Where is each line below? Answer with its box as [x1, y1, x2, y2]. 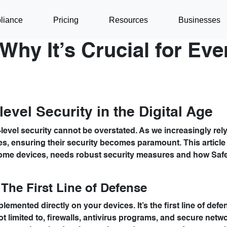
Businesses [178, 15, 221, 24]
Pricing [53, 15, 79, 24]
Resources [109, 15, 148, 24]
